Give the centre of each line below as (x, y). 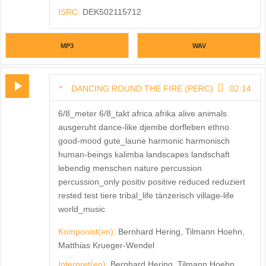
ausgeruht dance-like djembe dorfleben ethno (143, 127)
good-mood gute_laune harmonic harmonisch (144, 141)
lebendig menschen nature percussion (130, 168)
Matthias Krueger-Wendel (106, 246)
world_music (81, 209)
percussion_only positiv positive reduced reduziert (151, 182)
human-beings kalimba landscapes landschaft (144, 155)
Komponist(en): (88, 232)
